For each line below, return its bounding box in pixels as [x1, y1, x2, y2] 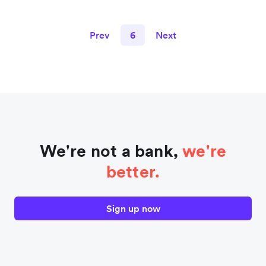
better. [106, 161, 160, 183]
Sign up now [106, 202, 160, 215]
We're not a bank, [39, 140, 183, 162]
